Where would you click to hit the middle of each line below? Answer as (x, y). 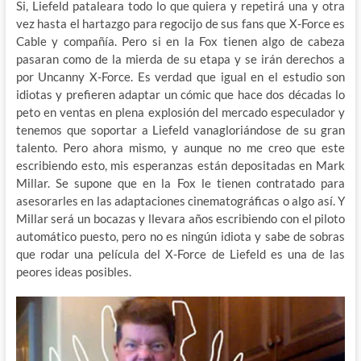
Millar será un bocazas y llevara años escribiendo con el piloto (180, 218)
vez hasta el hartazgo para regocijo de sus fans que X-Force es (180, 23)
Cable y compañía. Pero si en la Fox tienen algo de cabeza (180, 41)
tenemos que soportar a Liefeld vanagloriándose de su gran (180, 129)
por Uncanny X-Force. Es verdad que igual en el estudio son (180, 76)
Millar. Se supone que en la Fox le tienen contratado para (180, 183)
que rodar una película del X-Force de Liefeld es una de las (180, 253)
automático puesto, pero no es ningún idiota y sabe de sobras (180, 236)
